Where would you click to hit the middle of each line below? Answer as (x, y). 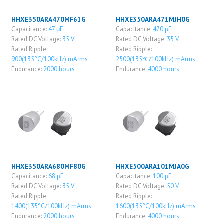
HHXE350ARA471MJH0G (153, 20)
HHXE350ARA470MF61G (48, 20)
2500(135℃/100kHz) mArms (155, 59)
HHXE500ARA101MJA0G (152, 166)
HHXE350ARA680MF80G (48, 166)
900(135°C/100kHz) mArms (49, 59)
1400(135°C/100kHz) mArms (51, 206)
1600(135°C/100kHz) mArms (156, 206)
